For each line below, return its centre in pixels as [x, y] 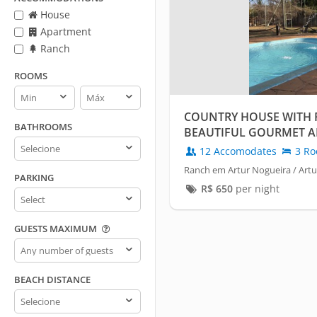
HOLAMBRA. [218, 148]
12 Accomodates [238, 151]
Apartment [64, 31]
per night [256, 189]
